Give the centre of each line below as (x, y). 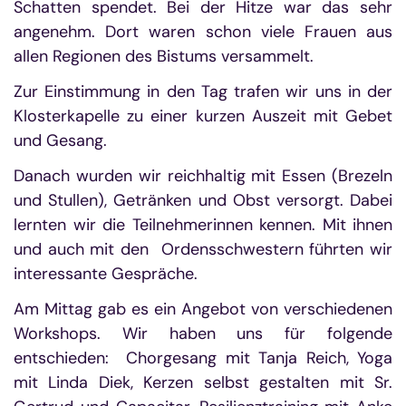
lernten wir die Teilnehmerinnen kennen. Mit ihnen (203, 225)
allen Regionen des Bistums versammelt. (164, 57)
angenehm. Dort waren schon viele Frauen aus (203, 32)
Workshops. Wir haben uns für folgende (203, 334)
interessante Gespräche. (106, 274)
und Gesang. (76, 141)
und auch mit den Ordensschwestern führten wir (203, 250)
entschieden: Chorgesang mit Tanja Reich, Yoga (203, 358)
